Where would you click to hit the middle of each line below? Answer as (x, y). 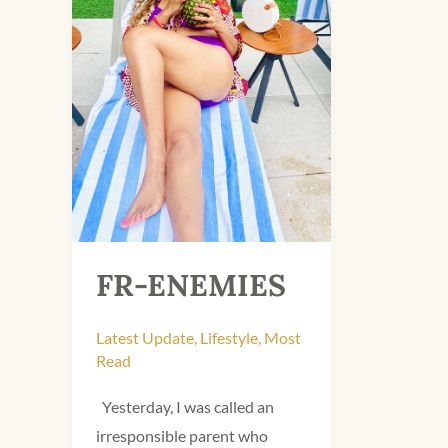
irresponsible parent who (182, 435)
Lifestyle (229, 338)
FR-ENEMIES (191, 285)
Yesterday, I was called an (185, 406)
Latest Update (145, 338)
